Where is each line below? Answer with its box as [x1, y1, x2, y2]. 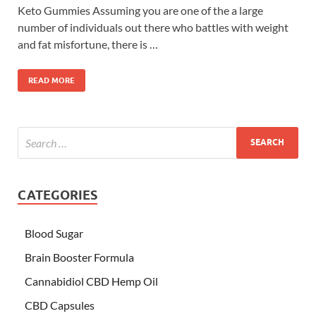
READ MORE [28, 75, 75, 85]
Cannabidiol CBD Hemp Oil [25, 274, 158, 288]
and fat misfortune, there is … [18, 37, 158, 51]
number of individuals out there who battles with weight [18, 20, 288, 34]
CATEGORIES [18, 187, 97, 202]
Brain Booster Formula [25, 250, 134, 264]
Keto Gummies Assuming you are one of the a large [18, 3, 263, 17]
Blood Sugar [25, 226, 83, 240]
